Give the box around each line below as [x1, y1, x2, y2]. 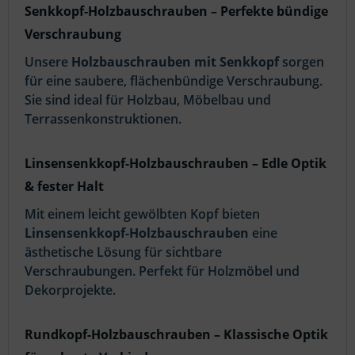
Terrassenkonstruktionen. [25, 109, 181, 128]
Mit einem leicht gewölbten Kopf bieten [25, 204, 260, 223]
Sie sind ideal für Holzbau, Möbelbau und [25, 90, 271, 109]
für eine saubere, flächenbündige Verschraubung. [25, 71, 323, 90]
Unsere [25, 52, 71, 71]
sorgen [279, 52, 324, 71]
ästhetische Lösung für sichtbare [25, 242, 222, 261]
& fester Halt [25, 177, 104, 195]
